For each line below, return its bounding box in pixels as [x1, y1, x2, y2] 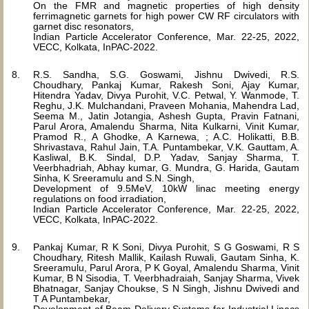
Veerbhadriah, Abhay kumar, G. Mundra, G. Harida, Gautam [33, 162, 300, 173]
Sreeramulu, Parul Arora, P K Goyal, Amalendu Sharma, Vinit [33, 262, 300, 273]
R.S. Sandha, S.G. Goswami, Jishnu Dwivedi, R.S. [33, 69, 300, 80]
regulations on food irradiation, [33, 193, 166, 204]
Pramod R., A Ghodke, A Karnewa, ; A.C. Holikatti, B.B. [33, 131, 300, 142]
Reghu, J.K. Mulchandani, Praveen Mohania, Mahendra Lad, [33, 100, 300, 111]
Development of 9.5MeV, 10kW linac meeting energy [33, 183, 300, 194]
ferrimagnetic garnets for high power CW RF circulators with [33, 10, 300, 21]
